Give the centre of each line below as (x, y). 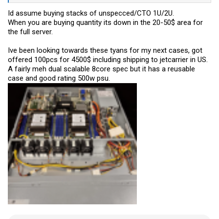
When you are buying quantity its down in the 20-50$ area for (105, 22)
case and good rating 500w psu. (59, 78)
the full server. (30, 32)
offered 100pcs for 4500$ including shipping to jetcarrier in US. (108, 59)
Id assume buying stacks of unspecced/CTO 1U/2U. (91, 13)
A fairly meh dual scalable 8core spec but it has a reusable (101, 69)
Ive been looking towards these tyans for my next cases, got (105, 50)
